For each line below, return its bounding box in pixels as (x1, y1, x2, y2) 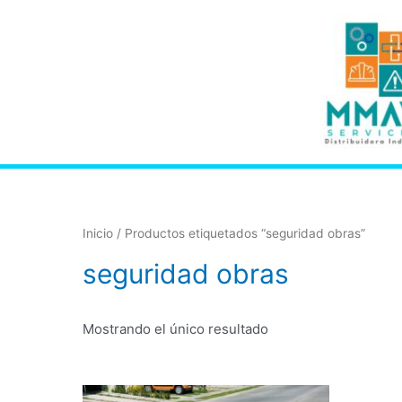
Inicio (83, 226, 113, 241)
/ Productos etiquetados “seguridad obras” (113, 226, 365, 241)
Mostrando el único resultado (83, 320, 268, 338)
